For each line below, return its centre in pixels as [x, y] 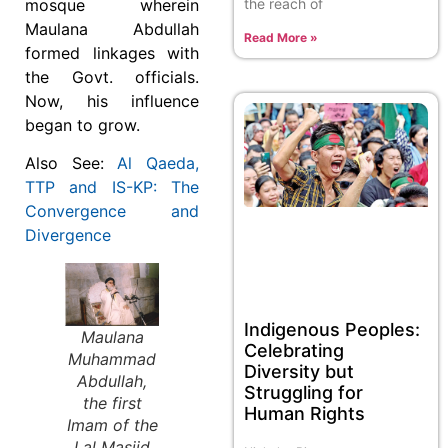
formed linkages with [112, 53]
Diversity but [299, 371]
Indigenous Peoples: [332, 329]
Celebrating [294, 350]
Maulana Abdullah [112, 29]
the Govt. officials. [112, 77]
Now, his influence [112, 101]
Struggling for [303, 392]
